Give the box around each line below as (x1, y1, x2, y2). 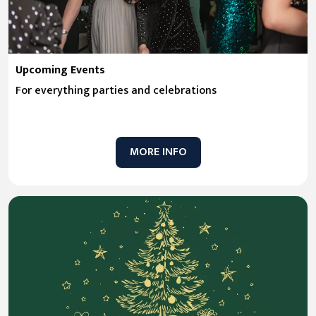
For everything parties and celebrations (16, 80, 217, 100)
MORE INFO (129, 142, 187, 162)
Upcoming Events (16, 60, 105, 80)
